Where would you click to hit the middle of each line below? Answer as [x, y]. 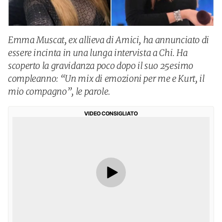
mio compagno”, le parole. [59, 91]
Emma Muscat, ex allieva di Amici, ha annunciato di [109, 40]
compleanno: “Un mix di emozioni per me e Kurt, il [106, 79]
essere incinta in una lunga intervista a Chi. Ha [98, 53]
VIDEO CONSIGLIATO [111, 113]
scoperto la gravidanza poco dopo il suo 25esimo [101, 66]
